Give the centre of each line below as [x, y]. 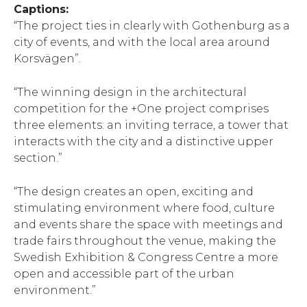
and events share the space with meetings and [148, 224]
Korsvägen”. [47, 59]
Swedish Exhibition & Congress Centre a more [146, 257]
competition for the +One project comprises [141, 109]
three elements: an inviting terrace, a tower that [151, 125]
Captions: [41, 10]
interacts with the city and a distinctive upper [144, 142]
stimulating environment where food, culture [144, 208]
